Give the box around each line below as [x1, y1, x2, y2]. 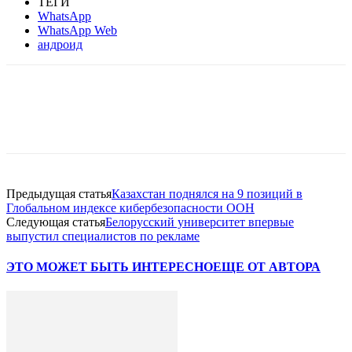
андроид [38, 37, 82, 51]
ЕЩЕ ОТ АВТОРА [213, 260, 321, 274]
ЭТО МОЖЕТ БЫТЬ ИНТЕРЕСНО [6, 260, 213, 274]
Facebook [38, 113, 79, 126]
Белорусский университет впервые [105, 214, 294, 229]
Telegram [218, 113, 259, 126]
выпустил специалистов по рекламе [6, 229, 200, 243]
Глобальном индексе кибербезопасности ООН [6, 200, 255, 214]
